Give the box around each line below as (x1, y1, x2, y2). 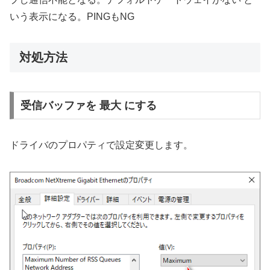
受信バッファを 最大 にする (20, 99, 157, 111)
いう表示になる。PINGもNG (10, 11, 134, 22)
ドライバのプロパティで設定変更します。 (10, 139, 193, 150)
